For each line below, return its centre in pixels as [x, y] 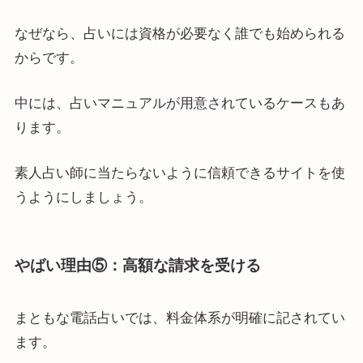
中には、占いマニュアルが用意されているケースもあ [179, 103]
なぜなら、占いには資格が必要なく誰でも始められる [179, 34]
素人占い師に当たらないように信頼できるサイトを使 [179, 173]
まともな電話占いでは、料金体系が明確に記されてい [179, 318]
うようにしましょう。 [83, 197]
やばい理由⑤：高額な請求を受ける [137, 265]
